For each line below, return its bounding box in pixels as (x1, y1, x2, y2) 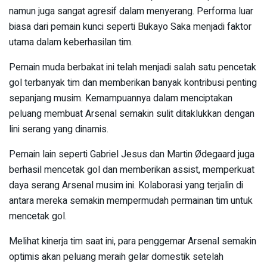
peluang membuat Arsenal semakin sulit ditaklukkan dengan (9, 106, 254, 121)
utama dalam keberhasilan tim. (9, 35, 133, 49)
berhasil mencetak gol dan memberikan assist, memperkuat (9, 162, 254, 177)
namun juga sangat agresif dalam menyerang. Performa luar (9, 4, 253, 18)
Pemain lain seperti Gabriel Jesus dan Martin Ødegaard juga (9, 147, 254, 162)
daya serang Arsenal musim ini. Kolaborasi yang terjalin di (9, 178, 243, 193)
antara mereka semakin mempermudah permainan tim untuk (9, 193, 253, 208)
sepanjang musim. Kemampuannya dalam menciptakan (9, 91, 232, 105)
